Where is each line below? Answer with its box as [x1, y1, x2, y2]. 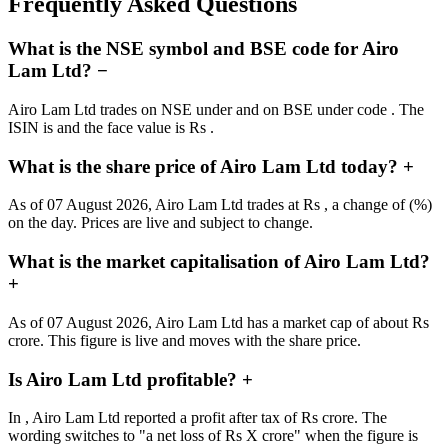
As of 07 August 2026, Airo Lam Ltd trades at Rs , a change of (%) [8, 196, 432, 214]
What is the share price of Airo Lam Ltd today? [8, 155, 403, 177]
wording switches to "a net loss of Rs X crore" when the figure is [8, 427, 418, 445]
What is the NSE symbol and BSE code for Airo [8, 38, 399, 60]
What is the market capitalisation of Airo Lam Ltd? [8, 251, 430, 273]
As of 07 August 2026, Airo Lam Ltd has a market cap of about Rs [8, 313, 429, 331]
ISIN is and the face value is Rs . [8, 118, 214, 136]
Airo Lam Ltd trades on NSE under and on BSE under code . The [8, 100, 424, 118]
